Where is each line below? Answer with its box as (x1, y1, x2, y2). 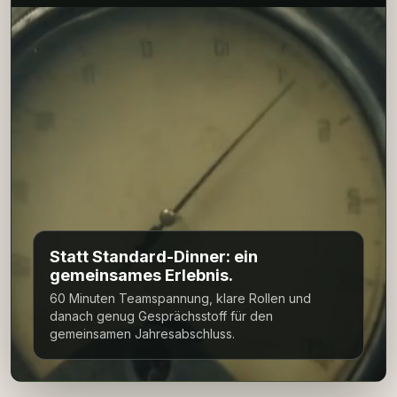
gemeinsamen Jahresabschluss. (50, 326, 235, 341)
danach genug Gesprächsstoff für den (50, 308, 273, 323)
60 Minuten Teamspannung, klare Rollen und (50, 291, 311, 306)
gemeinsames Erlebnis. (50, 266, 233, 284)
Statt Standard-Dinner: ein (50, 247, 258, 266)
